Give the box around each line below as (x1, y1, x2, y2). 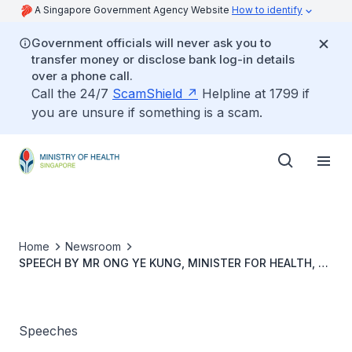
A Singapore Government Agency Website (35, 4, 232, 16)
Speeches (19, 323, 78, 339)
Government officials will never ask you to (31, 35, 271, 50)
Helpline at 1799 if (198, 86, 310, 101)
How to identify (232, 4, 302, 16)
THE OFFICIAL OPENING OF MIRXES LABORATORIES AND (19, 273, 321, 286)
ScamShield (112, 86, 182, 101)
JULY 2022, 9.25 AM (19, 306, 129, 319)
